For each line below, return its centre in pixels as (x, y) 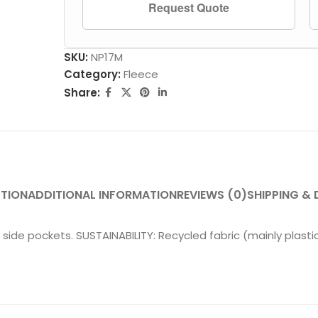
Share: (82, 92)
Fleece (141, 74)
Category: (92, 74)
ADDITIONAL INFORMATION (103, 195)
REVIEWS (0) (212, 195)
